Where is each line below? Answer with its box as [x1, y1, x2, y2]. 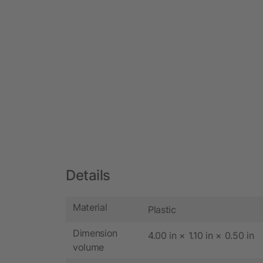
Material [73, 201, 107, 214]
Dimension [73, 227, 118, 240]
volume [73, 241, 104, 254]
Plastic [148, 203, 176, 215]
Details [66, 166, 110, 184]
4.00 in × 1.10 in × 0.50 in [148, 229, 254, 241]
